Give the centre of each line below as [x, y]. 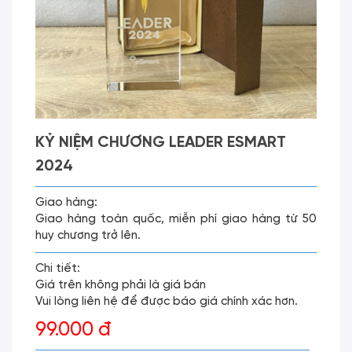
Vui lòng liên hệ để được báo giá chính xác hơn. [167, 302]
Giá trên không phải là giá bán [121, 285]
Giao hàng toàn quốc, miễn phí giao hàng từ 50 [176, 219]
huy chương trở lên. [88, 236]
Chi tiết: [58, 269]
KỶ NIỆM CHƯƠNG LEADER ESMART [161, 143]
